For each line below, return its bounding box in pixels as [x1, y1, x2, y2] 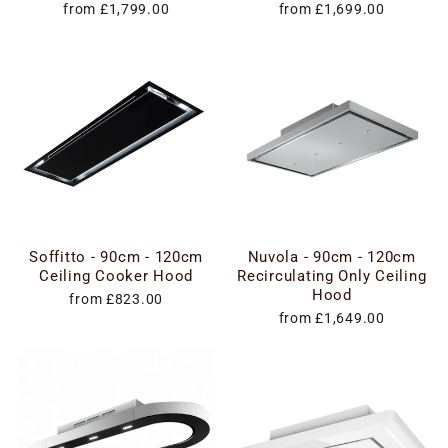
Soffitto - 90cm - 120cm [29, 247, 204, 266]
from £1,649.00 [278, 309, 385, 326]
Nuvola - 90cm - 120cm [247, 247, 416, 266]
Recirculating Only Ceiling [237, 266, 427, 285]
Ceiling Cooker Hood [39, 266, 194, 285]
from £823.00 [69, 290, 164, 307]
